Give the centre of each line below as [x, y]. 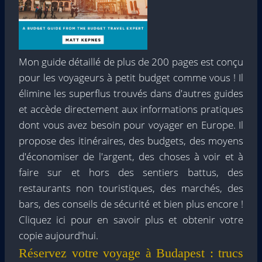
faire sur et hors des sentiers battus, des [131, 173]
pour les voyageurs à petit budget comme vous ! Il [131, 78]
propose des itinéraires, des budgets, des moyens [131, 141]
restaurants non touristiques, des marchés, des [131, 188]
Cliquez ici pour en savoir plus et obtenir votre [131, 220]
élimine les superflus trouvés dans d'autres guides [131, 94]
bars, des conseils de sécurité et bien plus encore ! [131, 204]
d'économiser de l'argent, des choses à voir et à [131, 157]
